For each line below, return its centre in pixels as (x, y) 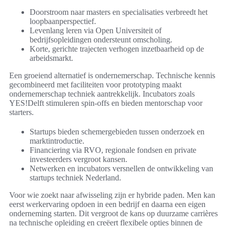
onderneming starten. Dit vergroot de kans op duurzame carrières (113, 214)
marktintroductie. (57, 141)
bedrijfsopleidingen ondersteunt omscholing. (101, 40)
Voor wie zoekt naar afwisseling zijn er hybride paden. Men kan (112, 195)
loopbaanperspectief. (63, 21)
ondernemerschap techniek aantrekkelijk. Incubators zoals (102, 94)
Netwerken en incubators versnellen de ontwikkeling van (121, 169)
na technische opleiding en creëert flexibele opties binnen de (106, 223)
